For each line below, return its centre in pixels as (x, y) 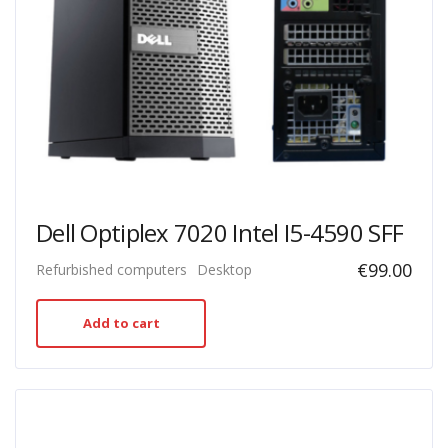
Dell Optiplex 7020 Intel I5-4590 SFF (220, 232)
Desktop (224, 269)
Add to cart (121, 323)
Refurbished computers (111, 269)
